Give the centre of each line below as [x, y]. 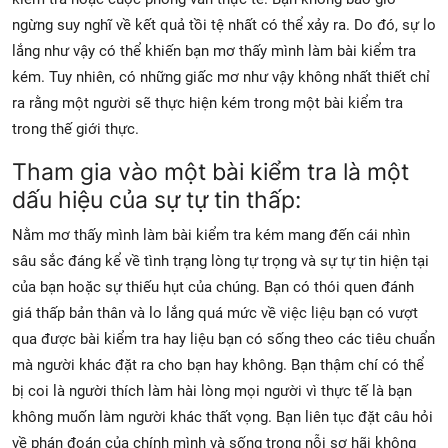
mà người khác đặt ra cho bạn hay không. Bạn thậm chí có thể [218, 364]
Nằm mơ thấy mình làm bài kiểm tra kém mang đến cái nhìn [211, 234]
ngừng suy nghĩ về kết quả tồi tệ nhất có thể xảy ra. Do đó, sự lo [224, 24]
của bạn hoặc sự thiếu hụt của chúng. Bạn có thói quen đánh [213, 286]
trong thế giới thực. [75, 128]
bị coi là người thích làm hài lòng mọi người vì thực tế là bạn [212, 390]
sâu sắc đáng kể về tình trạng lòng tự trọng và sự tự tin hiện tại [220, 260]
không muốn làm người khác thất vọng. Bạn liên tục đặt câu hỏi [222, 416]
